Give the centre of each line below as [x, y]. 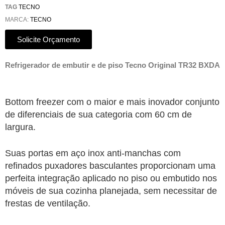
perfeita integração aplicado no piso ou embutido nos [111, 178]
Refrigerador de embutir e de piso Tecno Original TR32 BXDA [113, 65]
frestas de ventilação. [48, 203]
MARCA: [18, 19]
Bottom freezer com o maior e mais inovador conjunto [112, 102]
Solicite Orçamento [48, 39]
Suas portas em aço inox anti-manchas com [93, 153]
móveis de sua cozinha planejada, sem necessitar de [111, 191]
